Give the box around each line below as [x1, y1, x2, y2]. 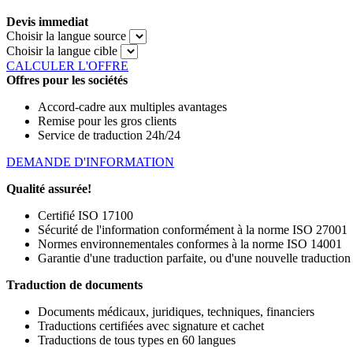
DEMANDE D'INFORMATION [6, 154, 174, 169]
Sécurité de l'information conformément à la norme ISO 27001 [38, 222, 347, 236]
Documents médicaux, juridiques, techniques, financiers [38, 304, 314, 318]
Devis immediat [6, 14, 88, 28]
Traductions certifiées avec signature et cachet [38, 318, 264, 333]
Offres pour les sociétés [6, 72, 128, 87]
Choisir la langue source [6, 28, 126, 43]
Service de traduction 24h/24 [38, 128, 180, 142]
